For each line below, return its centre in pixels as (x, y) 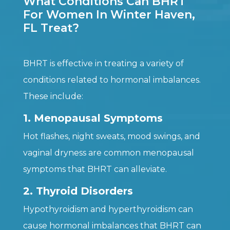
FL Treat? (51, 28)
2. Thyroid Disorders (78, 191)
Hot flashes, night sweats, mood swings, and (111, 137)
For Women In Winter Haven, (109, 15)
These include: (53, 97)
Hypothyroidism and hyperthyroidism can (108, 209)
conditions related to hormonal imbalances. (112, 80)
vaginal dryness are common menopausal (108, 153)
